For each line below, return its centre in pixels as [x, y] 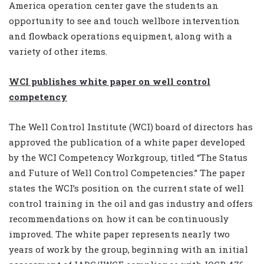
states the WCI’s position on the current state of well [126, 188]
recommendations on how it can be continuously [119, 218]
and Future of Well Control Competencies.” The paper [127, 172]
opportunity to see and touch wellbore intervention [124, 20]
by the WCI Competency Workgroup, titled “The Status [128, 157]
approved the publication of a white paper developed [127, 142]
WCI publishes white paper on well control [110, 81]
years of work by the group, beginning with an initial [128, 249]
